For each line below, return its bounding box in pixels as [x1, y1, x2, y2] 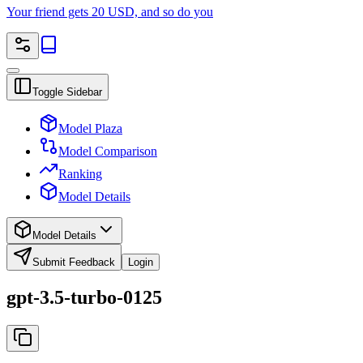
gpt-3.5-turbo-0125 [6, 287, 162, 309]
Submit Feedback [32, 256, 115, 269]
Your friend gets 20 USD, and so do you [6, 5, 213, 19]
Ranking [58, 167, 102, 181]
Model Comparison [58, 144, 157, 159]
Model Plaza [58, 122, 122, 136]
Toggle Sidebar [32, 86, 102, 99]
